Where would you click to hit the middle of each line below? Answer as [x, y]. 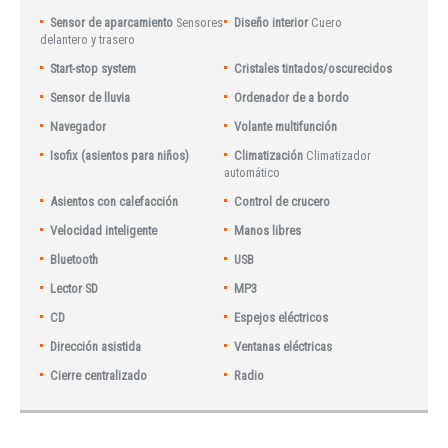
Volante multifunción [286, 126]
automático [252, 172]
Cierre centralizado [99, 375]
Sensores [200, 22]
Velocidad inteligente [104, 230]
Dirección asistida [96, 346]
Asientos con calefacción [114, 201]
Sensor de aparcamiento [112, 22]
